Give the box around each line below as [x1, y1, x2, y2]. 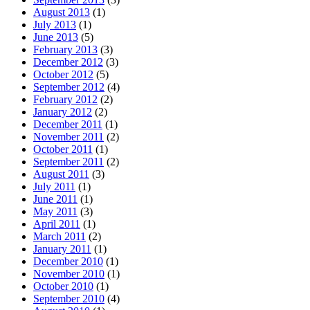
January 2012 [33, 105, 92, 118]
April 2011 [33, 217, 80, 230]
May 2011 [33, 205, 77, 217]
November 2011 [33, 130, 104, 143]
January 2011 [33, 242, 91, 255]
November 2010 [33, 267, 104, 280]
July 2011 [33, 180, 75, 192]
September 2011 [33, 155, 104, 167]
